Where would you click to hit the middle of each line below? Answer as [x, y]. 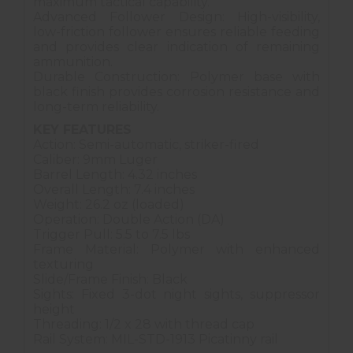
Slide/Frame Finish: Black [110, 280]
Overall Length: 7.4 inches [114, 190]
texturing [63, 265]
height [54, 310]
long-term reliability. [96, 107]
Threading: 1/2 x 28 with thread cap [144, 325]
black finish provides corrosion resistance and [176, 92]
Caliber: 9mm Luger [95, 160]
